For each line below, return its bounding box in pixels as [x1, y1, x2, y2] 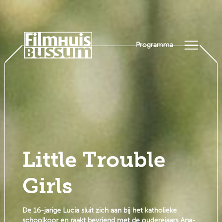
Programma [136, 40, 173, 49]
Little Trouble [22, 147, 166, 172]
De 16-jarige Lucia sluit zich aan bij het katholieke [22, 206, 177, 215]
